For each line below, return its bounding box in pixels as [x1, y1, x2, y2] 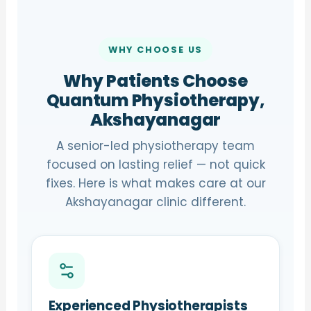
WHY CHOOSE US [108, 44, 203, 56]
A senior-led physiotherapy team [56, 137, 255, 154]
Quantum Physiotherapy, [46, 89, 265, 112]
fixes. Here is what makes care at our [45, 175, 266, 192]
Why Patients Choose [63, 69, 248, 92]
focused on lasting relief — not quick [46, 156, 265, 173]
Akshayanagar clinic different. [65, 194, 246, 210]
